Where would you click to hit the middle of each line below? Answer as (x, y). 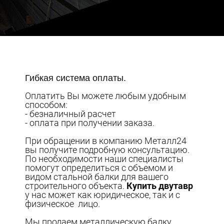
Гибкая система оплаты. (76, 78)
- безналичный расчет (71, 113)
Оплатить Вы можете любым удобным (106, 95)
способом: (46, 104)
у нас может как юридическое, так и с (103, 194)
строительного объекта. (76, 185)
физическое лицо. (63, 203)
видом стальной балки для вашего (97, 176)
